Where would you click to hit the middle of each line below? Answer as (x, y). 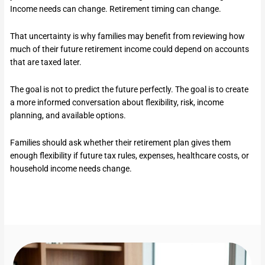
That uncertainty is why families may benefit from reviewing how (128, 36)
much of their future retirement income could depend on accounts (130, 49)
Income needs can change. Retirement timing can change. (116, 9)
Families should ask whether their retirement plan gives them (121, 142)
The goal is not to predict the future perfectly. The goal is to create (130, 89)
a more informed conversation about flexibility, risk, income (117, 102)
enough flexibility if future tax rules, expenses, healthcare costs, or (130, 155)
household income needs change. (71, 168)
